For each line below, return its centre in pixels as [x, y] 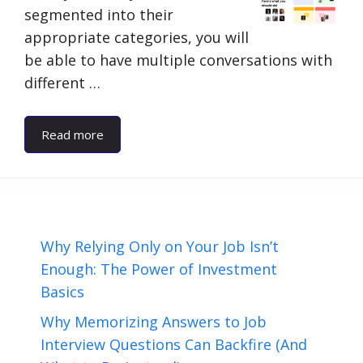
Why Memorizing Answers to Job [154, 322]
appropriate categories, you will [137, 37]
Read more [73, 135]
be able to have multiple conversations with [178, 60]
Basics [62, 292]
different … [62, 83]
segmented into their [99, 15]
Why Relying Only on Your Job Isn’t [160, 246]
